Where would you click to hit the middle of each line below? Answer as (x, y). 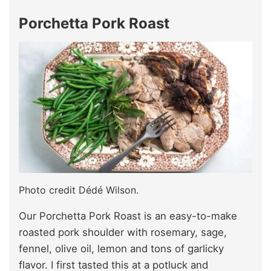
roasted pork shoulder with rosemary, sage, (123, 232)
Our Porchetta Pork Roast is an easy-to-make (128, 216)
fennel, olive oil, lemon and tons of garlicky (121, 248)
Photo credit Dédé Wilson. (79, 190)
